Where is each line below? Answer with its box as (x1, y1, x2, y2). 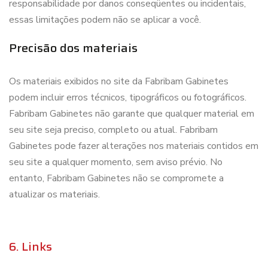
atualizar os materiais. (9, 188, 100, 201)
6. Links (9, 237, 52, 256)
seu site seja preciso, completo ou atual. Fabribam (9, 123, 218, 136)
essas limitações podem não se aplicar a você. (9, 13, 201, 26)
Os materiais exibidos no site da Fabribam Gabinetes (9, 75, 229, 88)
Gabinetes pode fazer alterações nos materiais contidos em (9, 139, 258, 153)
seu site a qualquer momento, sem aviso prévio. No (9, 156, 223, 169)
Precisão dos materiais (9, 38, 138, 57)
